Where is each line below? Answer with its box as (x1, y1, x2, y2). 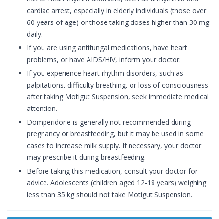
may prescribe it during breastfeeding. (27, 153, 146, 162)
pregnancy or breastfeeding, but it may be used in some (27, 129, 204, 139)
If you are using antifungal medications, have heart (27, 43, 187, 53)
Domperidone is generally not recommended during (27, 117, 191, 127)
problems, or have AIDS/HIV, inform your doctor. (27, 55, 181, 65)
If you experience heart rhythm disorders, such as (27, 68, 183, 78)
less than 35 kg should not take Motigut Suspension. (27, 190, 192, 199)
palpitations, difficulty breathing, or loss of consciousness (27, 80, 208, 90)
